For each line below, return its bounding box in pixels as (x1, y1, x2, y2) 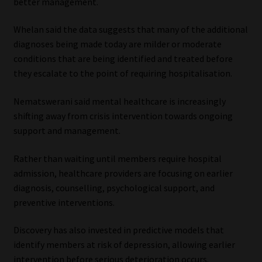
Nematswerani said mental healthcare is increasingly (13, 95, 226, 107)
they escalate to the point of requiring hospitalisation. (13, 67, 232, 80)
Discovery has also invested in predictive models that (13, 224, 224, 236)
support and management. (13, 125, 120, 136)
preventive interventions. (13, 196, 115, 208)
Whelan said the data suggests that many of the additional (13, 23, 248, 36)
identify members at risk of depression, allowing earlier (13, 239, 235, 251)
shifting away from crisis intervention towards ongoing (13, 110, 233, 122)
